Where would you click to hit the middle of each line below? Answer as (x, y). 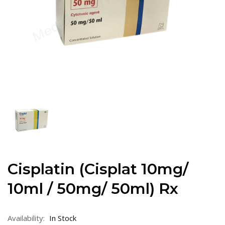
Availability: (26, 218)
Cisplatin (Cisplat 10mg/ (98, 169)
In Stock (63, 218)
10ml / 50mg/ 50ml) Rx (93, 188)
